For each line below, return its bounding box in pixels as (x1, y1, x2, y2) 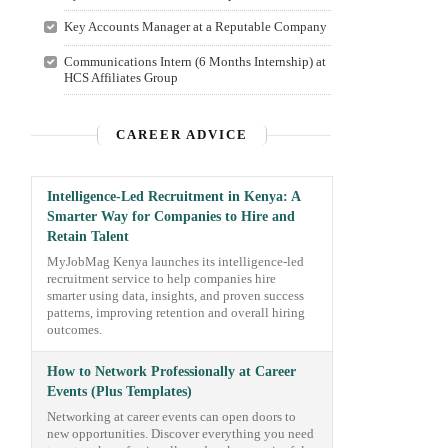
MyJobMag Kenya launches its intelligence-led (47, 255, 304, 269)
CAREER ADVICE (116, 127, 248, 142)
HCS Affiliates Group (63, 70, 178, 85)
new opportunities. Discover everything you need (47, 427, 314, 441)
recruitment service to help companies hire (47, 272, 276, 286)
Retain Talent (47, 229, 129, 244)
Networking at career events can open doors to (47, 410, 296, 424)
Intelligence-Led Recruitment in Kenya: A (47, 189, 300, 204)
